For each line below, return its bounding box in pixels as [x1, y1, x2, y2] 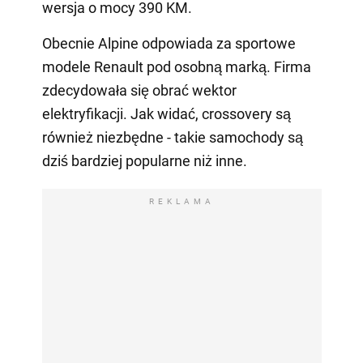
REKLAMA [148, 196, 215, 206]
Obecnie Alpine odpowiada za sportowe [41, 34, 296, 52]
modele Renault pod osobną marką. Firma [41, 58, 311, 75]
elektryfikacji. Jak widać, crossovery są [41, 105, 291, 122]
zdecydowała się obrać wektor [41, 81, 237, 99]
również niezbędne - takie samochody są [41, 128, 303, 146]
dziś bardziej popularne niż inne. [41, 152, 247, 169]
